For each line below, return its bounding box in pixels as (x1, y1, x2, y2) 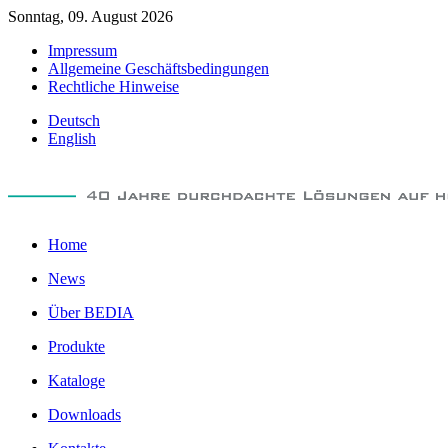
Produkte (48, 338, 105, 355)
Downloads (48, 406, 121, 423)
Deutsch (48, 112, 100, 129)
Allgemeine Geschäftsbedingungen (48, 60, 269, 77)
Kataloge (48, 372, 105, 389)
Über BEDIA (48, 304, 134, 321)
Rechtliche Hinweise (48, 78, 179, 95)
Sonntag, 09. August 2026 (8, 8, 173, 25)
